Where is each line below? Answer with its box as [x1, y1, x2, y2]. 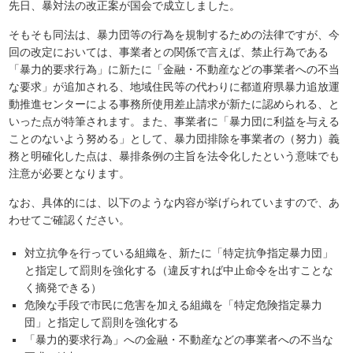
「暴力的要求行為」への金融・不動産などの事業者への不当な [24, 333, 334, 347]
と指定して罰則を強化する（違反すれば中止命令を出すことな [24, 264, 334, 277]
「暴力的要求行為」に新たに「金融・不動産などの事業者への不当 [9, 63, 340, 76]
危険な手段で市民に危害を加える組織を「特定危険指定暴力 [24, 299, 323, 312]
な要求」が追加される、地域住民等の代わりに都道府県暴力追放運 [9, 80, 340, 94]
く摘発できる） [24, 281, 102, 295]
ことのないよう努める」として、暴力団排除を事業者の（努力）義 [9, 132, 340, 146]
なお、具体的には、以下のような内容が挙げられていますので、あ [9, 196, 340, 210]
